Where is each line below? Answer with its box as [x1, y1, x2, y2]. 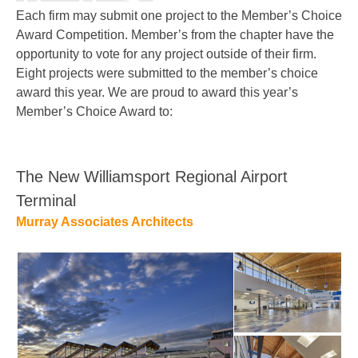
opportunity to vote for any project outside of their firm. [16, 47, 316, 61]
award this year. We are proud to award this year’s [16, 86, 298, 99]
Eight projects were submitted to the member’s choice [16, 66, 318, 80]
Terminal [16, 192, 76, 209]
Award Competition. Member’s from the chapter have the [16, 28, 334, 42]
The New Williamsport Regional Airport [16, 168, 288, 185]
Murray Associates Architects [16, 215, 193, 229]
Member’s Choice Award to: [16, 105, 173, 118]
